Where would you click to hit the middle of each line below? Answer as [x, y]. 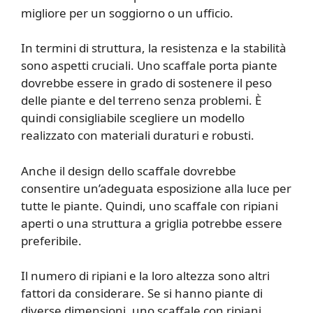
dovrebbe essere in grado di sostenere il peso [146, 83]
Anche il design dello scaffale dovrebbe [129, 170]
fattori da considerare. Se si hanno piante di [142, 293]
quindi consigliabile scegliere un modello [133, 118]
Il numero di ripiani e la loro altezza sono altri [145, 276]
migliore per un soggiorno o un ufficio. [127, 13]
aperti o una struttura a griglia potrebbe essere [152, 223]
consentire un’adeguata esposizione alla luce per [156, 188]
